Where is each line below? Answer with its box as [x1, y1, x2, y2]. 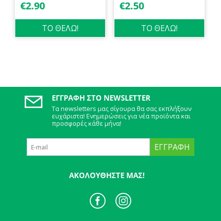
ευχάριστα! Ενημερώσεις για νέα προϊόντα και [52, 111, 191, 120]
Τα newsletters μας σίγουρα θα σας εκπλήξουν [52, 104, 192, 113]
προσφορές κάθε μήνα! [52, 119, 122, 128]
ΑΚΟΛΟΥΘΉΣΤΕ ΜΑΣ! [69, 170, 145, 180]
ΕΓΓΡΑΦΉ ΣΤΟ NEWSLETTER [52, 93, 151, 103]
